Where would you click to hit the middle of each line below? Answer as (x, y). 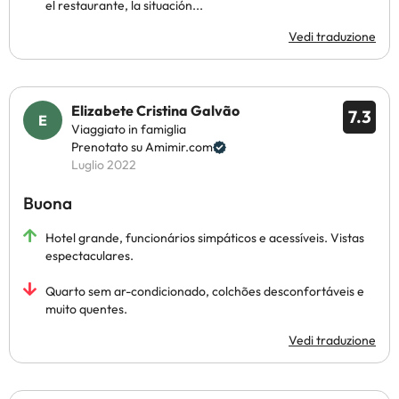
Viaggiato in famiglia (129, 129)
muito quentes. (86, 309)
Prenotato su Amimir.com (142, 147)
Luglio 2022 (104, 165)
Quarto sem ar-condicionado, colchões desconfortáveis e (205, 291)
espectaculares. (90, 256)
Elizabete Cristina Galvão (155, 110)
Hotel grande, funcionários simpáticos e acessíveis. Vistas (205, 238)
